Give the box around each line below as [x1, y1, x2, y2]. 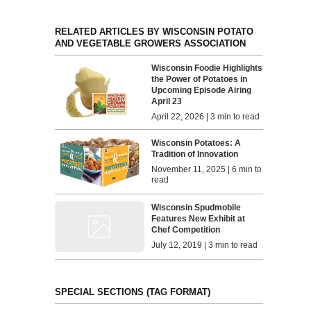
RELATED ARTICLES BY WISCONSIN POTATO [54, 26, 253, 37]
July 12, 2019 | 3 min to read [151, 240, 258, 251]
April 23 [151, 96, 183, 106]
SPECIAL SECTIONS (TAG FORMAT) [54, 286, 210, 297]
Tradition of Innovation [151, 149, 239, 160]
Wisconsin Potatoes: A [151, 138, 242, 149]
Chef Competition [151, 225, 221, 235]
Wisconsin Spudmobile [151, 203, 242, 213]
